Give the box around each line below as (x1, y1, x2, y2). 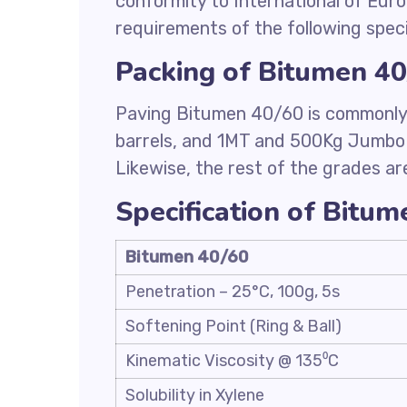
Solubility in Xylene (125, 385, 264, 405)
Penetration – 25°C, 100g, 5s (125, 282, 340, 302)
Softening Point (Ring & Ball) (125, 316, 342, 336)
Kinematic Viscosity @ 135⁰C (125, 351, 339, 371)
